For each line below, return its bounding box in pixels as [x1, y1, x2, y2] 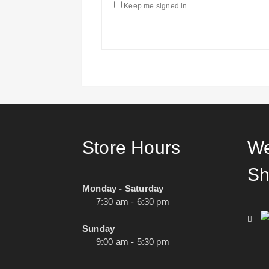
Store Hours [82, 138, 181, 157]
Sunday [82, 223, 115, 234]
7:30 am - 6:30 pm [95, 196, 169, 207]
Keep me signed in [124, 2, 187, 10]
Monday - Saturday [82, 183, 164, 193]
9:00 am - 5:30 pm [95, 236, 169, 247]
